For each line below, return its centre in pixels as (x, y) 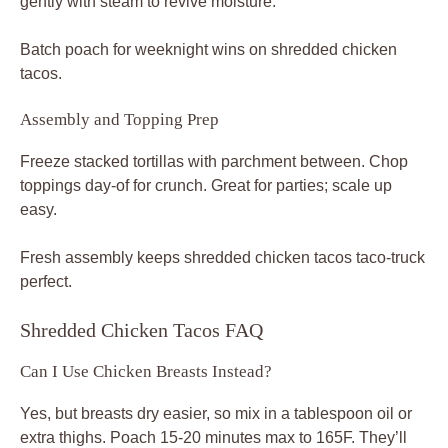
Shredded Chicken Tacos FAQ (141, 329)
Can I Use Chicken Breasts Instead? (146, 371)
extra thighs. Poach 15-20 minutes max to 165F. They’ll (213, 437)
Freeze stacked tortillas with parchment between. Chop (214, 161)
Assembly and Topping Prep (119, 119)
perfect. (46, 281)
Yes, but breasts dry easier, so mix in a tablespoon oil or (216, 413)
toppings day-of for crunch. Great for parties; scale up (206, 185)
